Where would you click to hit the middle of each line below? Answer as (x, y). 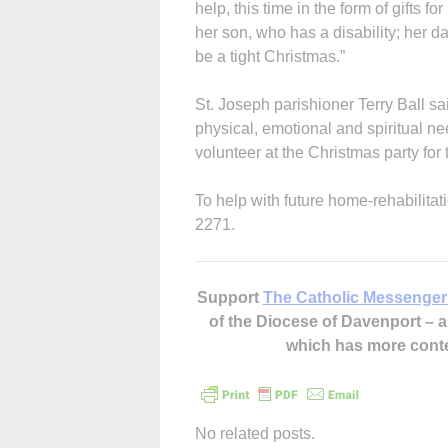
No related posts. (255, 433)
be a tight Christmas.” (270, 56)
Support (229, 297)
